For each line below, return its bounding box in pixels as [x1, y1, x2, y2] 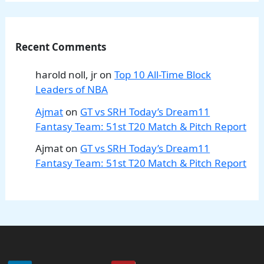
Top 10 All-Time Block [114, 67, 212, 81]
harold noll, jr [35, 67, 98, 81]
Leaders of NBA [35, 82, 108, 96]
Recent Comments [15, 39, 107, 54]
